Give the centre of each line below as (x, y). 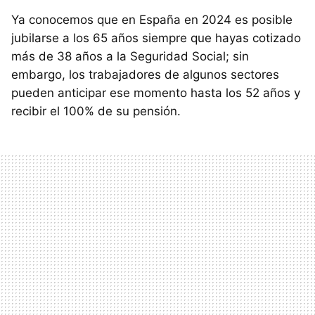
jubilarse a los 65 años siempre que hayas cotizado (156, 38)
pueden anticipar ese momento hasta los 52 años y (156, 93)
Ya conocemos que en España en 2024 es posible (152, 20)
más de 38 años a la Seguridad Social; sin (130, 56)
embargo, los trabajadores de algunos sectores (145, 75)
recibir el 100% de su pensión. (96, 111)
